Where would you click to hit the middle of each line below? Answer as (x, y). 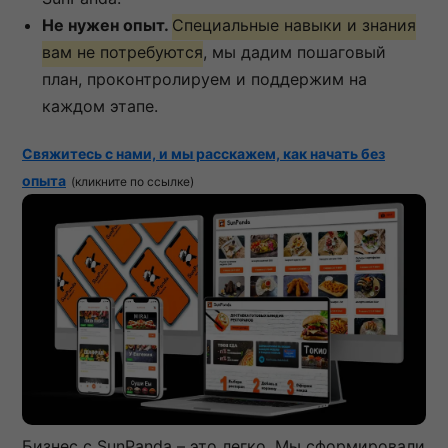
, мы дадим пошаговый (294, 51)
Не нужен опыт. (107, 24)
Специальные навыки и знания (294, 24)
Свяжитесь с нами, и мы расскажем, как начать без (203, 153)
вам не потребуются (122, 51)
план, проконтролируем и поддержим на (204, 78)
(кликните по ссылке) (132, 181)
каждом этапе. (100, 105)
